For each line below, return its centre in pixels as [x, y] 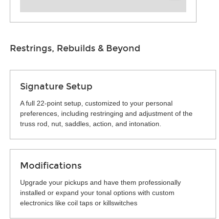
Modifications [51, 166]
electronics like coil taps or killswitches [79, 203]
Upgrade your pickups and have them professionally [100, 182]
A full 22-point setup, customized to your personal [96, 103]
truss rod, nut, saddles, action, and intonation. [91, 124]
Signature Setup [56, 87]
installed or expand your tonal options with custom [97, 193]
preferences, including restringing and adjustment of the [106, 113]
